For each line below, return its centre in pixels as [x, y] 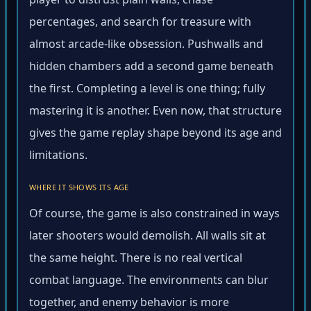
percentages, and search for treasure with [140, 24]
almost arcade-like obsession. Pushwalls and [146, 46]
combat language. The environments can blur [149, 282]
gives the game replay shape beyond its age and [155, 135]
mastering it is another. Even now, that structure [155, 113]
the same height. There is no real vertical [136, 260]
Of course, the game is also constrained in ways [154, 216]
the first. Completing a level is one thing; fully [147, 91]
